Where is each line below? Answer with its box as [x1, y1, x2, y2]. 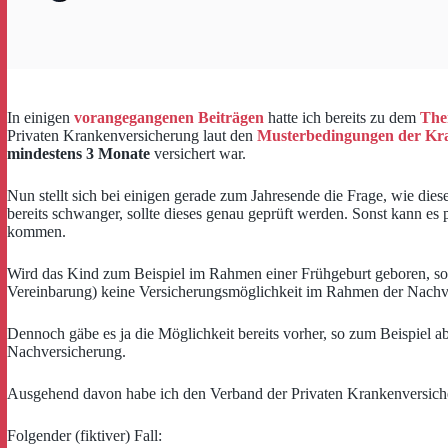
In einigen [7, 109, 74, 126]
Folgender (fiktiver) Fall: [7, 427, 162, 444]
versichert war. [150, 145, 246, 162]
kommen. [7, 223, 66, 240]
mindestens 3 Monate [7, 145, 150, 162]
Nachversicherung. [7, 343, 126, 360]
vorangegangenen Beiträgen [74, 109, 264, 126]
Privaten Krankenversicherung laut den [7, 127, 257, 144]
